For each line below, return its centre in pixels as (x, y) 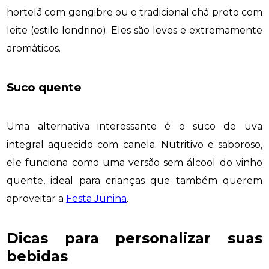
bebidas (38, 256)
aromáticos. (34, 49)
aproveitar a (37, 198)
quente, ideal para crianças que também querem (134, 180)
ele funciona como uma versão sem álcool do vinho (134, 162)
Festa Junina (97, 198)
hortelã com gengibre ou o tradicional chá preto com (134, 13)
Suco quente (44, 88)
